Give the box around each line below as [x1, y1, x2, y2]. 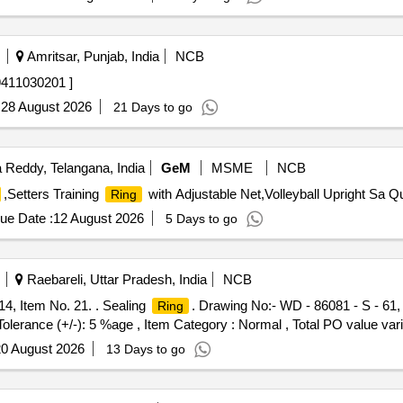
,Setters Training [3, 186, 103, 201]
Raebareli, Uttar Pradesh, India [22, 272, 207, 287]
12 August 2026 [52, 210, 144, 226]
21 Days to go [112, 100, 193, 114]
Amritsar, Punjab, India [23, 49, 159, 64]
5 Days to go [165, 211, 237, 226]
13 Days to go [105, 342, 185, 356]
